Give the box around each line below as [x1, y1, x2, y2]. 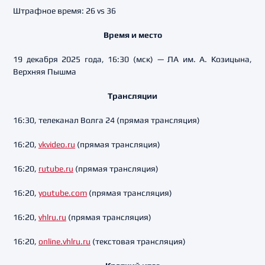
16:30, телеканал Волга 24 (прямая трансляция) [13, 115, 200, 125]
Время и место [103, 30, 162, 40]
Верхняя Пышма [13, 67, 76, 76]
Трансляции [108, 91, 157, 101]
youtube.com [38, 188, 87, 198]
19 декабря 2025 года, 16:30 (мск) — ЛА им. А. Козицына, [13, 54, 252, 64]
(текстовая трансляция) [91, 237, 186, 246]
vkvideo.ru [38, 140, 75, 149]
